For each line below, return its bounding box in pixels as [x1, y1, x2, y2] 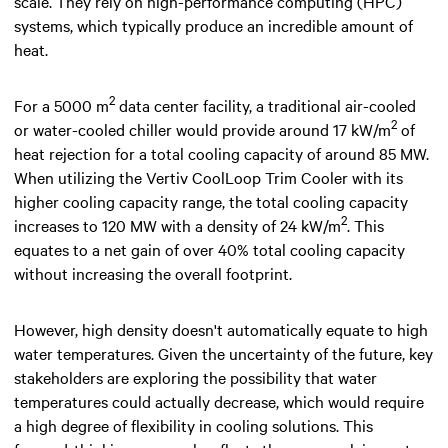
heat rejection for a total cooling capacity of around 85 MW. [14, 141, 429, 164]
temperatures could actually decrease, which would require [14, 389, 424, 412]
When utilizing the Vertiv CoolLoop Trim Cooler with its [14, 165, 403, 188]
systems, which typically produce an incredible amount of [14, 13, 413, 36]
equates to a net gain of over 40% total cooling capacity [14, 237, 405, 260]
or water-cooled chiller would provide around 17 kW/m [14, 117, 391, 140]
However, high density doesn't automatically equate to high [14, 317, 428, 340]
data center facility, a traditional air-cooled [115, 93, 416, 116]
